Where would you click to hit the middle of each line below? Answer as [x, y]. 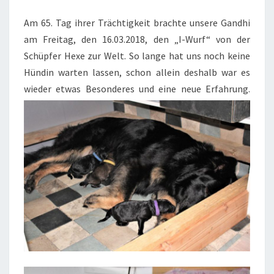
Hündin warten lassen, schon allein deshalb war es [137, 72]
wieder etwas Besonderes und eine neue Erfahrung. [137, 89]
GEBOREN [162, 29]
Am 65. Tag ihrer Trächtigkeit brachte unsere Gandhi [137, 23]
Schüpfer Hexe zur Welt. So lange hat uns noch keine [137, 56]
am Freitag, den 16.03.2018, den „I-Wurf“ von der [137, 39]
